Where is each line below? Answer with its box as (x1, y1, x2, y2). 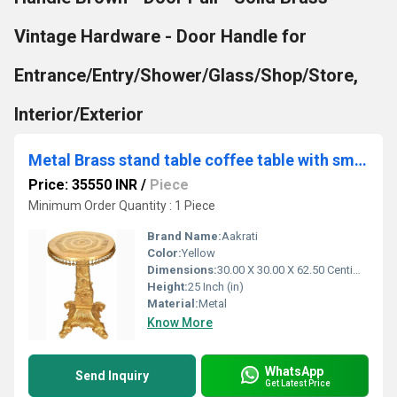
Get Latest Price (265, 378, 331, 388)
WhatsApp (265, 363, 323, 378)
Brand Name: (147, 230, 222, 243)
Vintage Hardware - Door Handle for (14, 26, 307, 47)
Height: (147, 280, 188, 293)
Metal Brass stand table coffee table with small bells (354, 151, 367, 169)
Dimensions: (147, 263, 217, 276)
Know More (147, 315, 213, 330)
